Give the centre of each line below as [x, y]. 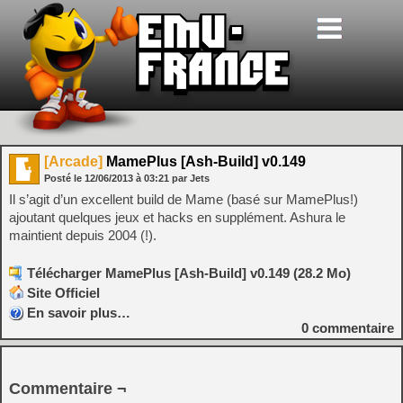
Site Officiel [63, 293]
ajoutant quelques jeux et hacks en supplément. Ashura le [177, 217]
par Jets [191, 178]
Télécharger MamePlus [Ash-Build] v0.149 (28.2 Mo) [189, 273]
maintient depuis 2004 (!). [83, 235]
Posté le [64, 178]
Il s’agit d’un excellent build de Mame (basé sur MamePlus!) [184, 199]
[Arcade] [73, 161]
